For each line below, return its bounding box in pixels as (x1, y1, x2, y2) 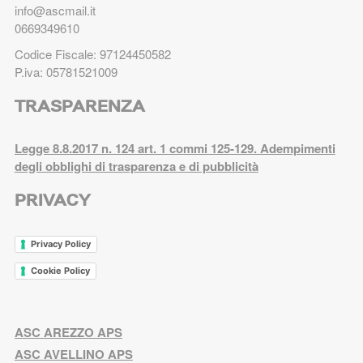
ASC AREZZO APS (14, 323, 122, 342)
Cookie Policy (30, 265, 90, 277)
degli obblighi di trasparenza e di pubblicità (14, 156, 258, 175)
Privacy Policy (30, 237, 91, 250)
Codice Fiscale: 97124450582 (14, 45, 174, 62)
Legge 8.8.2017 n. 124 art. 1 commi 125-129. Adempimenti (14, 139, 335, 157)
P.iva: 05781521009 (14, 62, 117, 80)
